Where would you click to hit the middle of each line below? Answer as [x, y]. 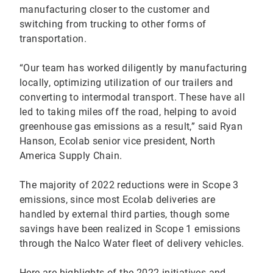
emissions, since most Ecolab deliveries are [118, 200]
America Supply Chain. [72, 156]
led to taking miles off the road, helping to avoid [128, 112]
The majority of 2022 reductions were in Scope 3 [129, 185]
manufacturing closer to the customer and [115, 10]
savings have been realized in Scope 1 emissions [130, 229]
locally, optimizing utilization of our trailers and [126, 83]
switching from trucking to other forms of [113, 24]
